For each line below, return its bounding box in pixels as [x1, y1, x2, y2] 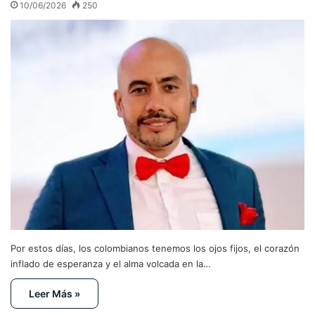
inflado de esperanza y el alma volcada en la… [11, 258, 211, 270]
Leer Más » [29, 288, 80, 300]
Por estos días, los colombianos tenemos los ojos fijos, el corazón [11, 243, 300, 255]
